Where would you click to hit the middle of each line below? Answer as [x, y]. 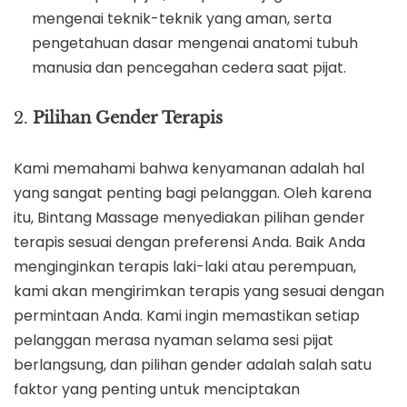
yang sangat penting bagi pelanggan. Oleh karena [193, 193]
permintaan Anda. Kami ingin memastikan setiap [187, 316]
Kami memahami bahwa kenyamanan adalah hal [189, 169]
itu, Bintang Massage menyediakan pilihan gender [189, 218]
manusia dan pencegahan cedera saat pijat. [189, 68]
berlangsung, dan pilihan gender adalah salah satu [193, 365]
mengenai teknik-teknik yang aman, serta [182, 19]
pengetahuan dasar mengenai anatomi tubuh [195, 43]
